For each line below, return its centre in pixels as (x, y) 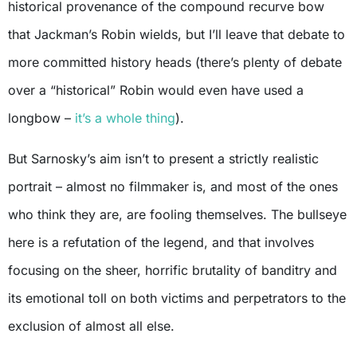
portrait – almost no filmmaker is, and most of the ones (173, 187)
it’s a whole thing (125, 118)
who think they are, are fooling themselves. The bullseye (177, 215)
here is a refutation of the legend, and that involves (161, 243)
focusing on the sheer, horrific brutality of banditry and (173, 271)
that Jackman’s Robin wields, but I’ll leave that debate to (177, 35)
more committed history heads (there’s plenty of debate (175, 63)
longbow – (41, 118)
